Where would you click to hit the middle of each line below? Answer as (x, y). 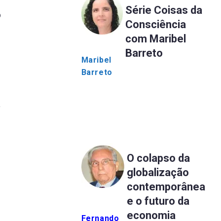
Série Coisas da (164, 10)
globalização (158, 172)
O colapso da (158, 158)
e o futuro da (158, 201)
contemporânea (166, 186)
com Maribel (155, 38)
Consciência (155, 24)
